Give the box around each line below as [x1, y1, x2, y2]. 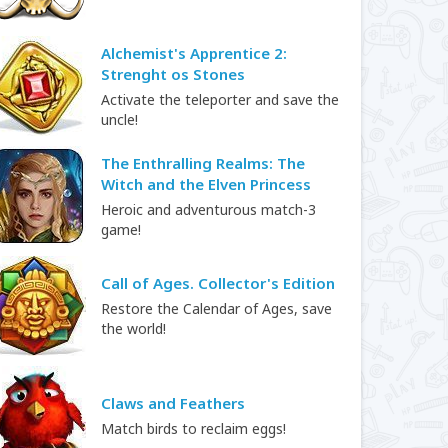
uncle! [101, 109, 138, 129]
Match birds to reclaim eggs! [101, 419, 286, 438]
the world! [101, 319, 166, 338]
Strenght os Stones [101, 63, 245, 84]
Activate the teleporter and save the [101, 89, 339, 109]
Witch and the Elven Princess [101, 173, 311, 194]
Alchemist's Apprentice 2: [101, 42, 287, 63]
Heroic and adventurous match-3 [101, 199, 316, 219]
